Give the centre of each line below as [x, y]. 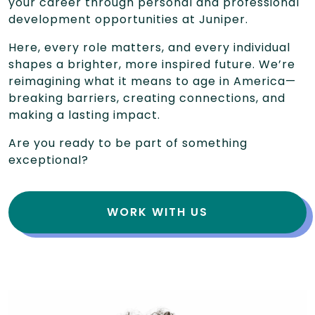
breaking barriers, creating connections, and [147, 98]
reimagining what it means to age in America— [152, 81]
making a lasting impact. [84, 115]
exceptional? [49, 160]
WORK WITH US [157, 212]
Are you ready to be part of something [128, 143]
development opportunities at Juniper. [128, 19]
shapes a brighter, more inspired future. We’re [152, 64]
